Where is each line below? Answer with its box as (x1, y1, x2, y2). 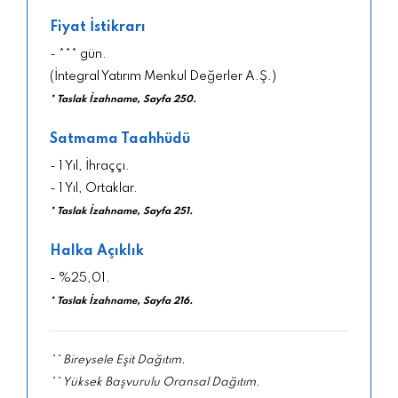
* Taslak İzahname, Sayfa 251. (50, 205, 193, 217)
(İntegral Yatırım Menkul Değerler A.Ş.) (50, 69, 276, 83)
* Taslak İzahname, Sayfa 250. (50, 93, 196, 105)
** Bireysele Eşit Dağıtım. (50, 354, 186, 366)
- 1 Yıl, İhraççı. (50, 159, 130, 172)
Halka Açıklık (50, 243, 144, 259)
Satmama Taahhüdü (50, 131, 190, 147)
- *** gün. (50, 47, 107, 60)
